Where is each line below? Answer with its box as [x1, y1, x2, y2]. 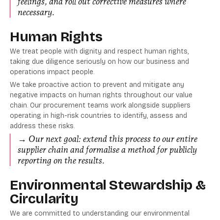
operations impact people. [10, 68, 94, 77]
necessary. [18, 7, 55, 18]
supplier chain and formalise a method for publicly [18, 144, 197, 155]
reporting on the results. [18, 155, 105, 166]
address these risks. [10, 122, 75, 131]
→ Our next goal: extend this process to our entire [18, 134, 197, 144]
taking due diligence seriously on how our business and [10, 57, 189, 66]
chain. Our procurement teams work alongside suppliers [10, 101, 191, 110]
